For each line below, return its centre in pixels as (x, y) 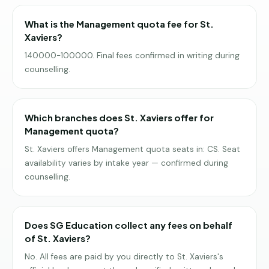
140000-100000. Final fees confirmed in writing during (132, 56)
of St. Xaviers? (58, 238)
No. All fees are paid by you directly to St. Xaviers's (124, 257)
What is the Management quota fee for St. (119, 24)
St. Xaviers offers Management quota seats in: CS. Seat (132, 149)
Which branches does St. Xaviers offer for (119, 117)
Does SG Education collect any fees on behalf (128, 225)
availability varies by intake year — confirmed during (126, 163)
